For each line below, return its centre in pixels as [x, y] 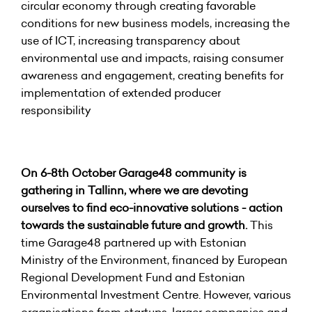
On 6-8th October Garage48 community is [134, 173]
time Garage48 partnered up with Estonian [134, 242]
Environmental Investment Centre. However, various [156, 295]
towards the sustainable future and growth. [134, 225]
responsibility [56, 110]
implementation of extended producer [121, 93]
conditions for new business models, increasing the [155, 23]
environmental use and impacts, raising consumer [152, 58]
